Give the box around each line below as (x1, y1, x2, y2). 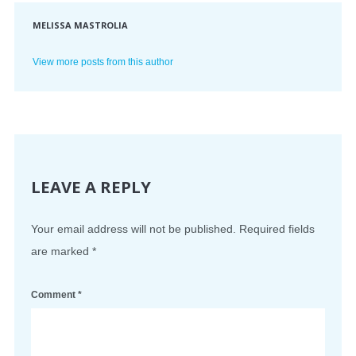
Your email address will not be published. (31, 222, 236, 235)
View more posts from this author (33, 56, 174, 67)
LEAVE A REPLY (31, 175, 151, 198)
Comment (31, 288, 78, 300)
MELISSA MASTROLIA (33, 18, 129, 31)
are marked (31, 244, 92, 257)
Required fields (239, 222, 315, 235)
